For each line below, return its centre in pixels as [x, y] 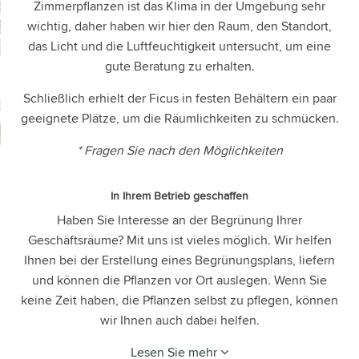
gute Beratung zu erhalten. [179, 66]
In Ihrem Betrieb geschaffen [179, 195]
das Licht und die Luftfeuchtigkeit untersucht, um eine [179, 46]
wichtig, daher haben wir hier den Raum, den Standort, [179, 26]
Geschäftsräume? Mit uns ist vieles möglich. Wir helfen [179, 240]
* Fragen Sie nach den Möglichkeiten [179, 150]
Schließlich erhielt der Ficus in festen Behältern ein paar [179, 98]
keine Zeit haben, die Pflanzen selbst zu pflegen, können [179, 300]
